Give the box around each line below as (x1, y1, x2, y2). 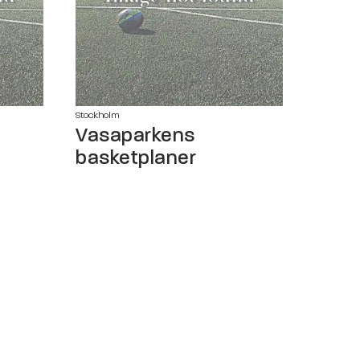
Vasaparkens (76, 123, 195, 146)
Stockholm (76, 108, 119, 121)
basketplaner (76, 145, 196, 169)
